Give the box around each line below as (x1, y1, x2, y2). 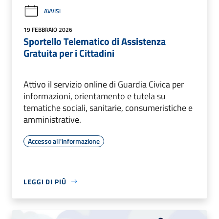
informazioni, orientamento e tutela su (23, 89, 166, 103)
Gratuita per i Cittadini (23, 45, 114, 61)
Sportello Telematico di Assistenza (23, 33, 166, 49)
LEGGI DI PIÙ (23, 176, 66, 187)
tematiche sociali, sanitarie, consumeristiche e (23, 101, 193, 114)
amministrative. (23, 112, 81, 126)
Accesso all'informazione (28, 135, 100, 146)
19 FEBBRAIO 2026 (23, 24, 72, 34)
